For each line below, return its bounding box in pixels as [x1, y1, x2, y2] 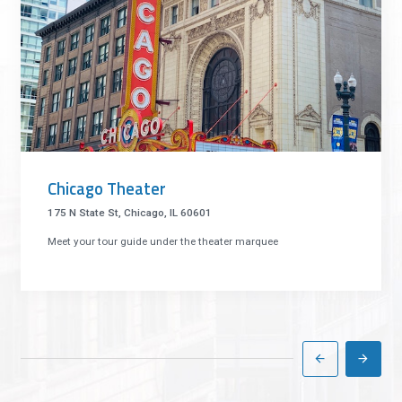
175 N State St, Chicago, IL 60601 [48, 205, 213, 219]
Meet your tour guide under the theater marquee [48, 234, 279, 248]
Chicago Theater [48, 176, 167, 202]
